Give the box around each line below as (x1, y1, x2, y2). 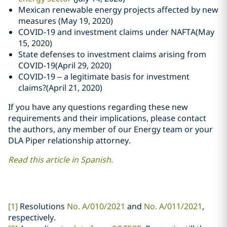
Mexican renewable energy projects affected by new (18, 4, 218, 15)
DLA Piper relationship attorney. (8, 135, 131, 146)
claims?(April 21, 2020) (18, 82, 102, 93)
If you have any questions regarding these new (8, 101, 188, 112)
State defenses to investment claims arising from (18, 49, 206, 60)
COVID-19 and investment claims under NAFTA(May (18, 26, 214, 37)
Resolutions (18, 201, 67, 212)
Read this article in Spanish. (8, 154, 113, 165)
